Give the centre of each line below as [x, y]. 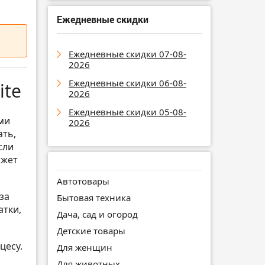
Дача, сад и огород [97, 214]
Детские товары [91, 230]
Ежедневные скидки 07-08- [127, 54]
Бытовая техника [94, 197]
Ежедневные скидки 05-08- [127, 112]
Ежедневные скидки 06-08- [127, 83]
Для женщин [85, 247]
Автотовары [83, 181]
